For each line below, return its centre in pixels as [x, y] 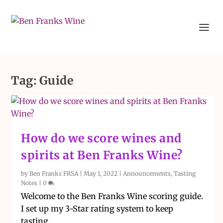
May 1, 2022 [101, 173]
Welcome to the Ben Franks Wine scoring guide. [112, 196]
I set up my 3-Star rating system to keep [97, 209]
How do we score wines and [101, 138]
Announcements [147, 173]
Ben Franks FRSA [54, 173]
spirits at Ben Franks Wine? [102, 155]
